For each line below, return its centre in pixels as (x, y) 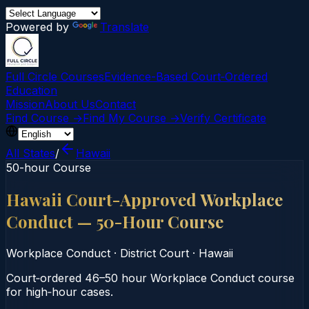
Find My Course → (131, 118)
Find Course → (44, 118)
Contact (116, 104)
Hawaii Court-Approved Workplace (144, 199)
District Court (154, 253)
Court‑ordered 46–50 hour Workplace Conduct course (150, 278)
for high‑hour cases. (60, 291)
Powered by (39, 27)
